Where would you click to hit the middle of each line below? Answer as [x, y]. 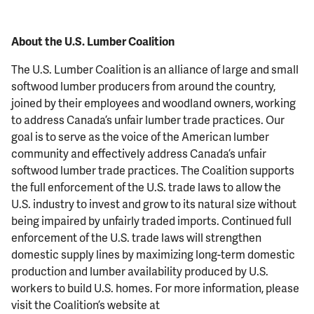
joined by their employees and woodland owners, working [154, 103]
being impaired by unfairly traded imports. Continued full [152, 221]
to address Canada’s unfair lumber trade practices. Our [148, 120]
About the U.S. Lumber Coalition [93, 41]
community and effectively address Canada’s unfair [139, 153]
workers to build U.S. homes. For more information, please [156, 288]
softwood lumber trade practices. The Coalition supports [153, 170]
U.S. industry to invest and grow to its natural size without [154, 204]
